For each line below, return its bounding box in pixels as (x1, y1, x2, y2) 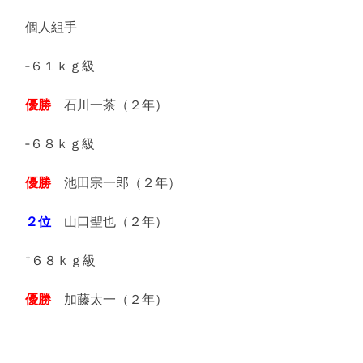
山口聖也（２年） (51, 213, 168, 230)
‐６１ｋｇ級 (25, 58, 95, 75)
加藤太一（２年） (51, 291, 168, 308)
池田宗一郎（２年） (51, 174, 181, 191)
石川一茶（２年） (51, 96, 168, 113)
